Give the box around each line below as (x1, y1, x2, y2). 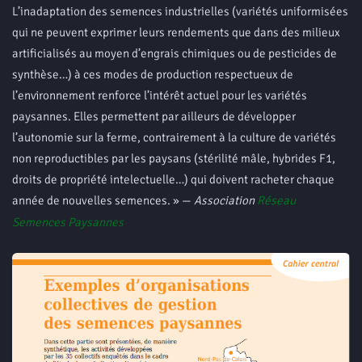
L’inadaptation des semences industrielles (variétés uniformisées (12, 3, 348, 19)
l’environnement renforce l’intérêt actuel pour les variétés (12, 87, 307, 103)
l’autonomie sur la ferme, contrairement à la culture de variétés (12, 129, 336, 145)
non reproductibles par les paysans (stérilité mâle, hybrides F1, (12, 150, 335, 166)
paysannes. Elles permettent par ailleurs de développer (12, 108, 296, 124)
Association (194, 192, 257, 208)
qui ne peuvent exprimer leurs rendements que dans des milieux (12, 24, 340, 40)
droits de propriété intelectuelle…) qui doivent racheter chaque (12, 171, 335, 187)
